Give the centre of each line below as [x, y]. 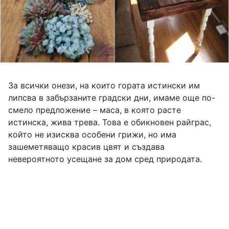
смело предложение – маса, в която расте [95, 110]
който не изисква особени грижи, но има [92, 135]
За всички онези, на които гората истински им [104, 86]
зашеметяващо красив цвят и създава [86, 147]
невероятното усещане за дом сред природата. [105, 159]
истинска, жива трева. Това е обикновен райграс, [110, 122]
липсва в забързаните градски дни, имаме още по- [112, 98]
